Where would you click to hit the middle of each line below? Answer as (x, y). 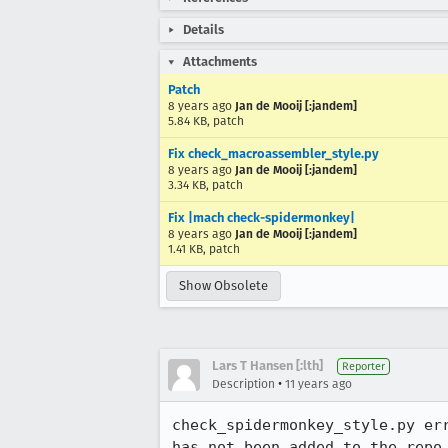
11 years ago (318, 384)
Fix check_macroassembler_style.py (273, 153)
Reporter (363, 366)
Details (203, 29)
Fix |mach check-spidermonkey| (261, 217)
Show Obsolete (223, 285)
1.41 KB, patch (204, 249)
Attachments (220, 61)
